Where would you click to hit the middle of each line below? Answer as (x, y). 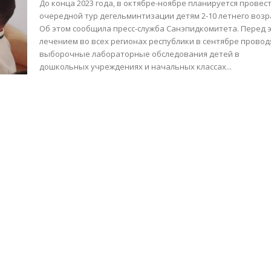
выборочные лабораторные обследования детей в (140, 54)
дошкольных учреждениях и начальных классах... (136, 67)
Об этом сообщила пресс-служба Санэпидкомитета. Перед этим (140, 29)
